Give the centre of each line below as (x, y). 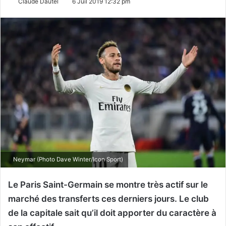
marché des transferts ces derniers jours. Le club (108, 199)
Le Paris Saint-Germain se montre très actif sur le (108, 185)
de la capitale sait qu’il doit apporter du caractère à (112, 213)
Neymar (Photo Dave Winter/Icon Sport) (67, 160)
